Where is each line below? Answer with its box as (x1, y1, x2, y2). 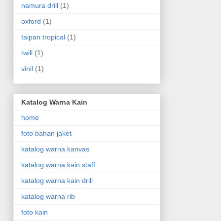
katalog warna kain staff (21, 161, 95, 169)
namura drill (21, 1, 58, 9)
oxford (21, 17, 41, 25)
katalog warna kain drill (21, 177, 93, 185)
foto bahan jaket (21, 129, 72, 138)
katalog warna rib (21, 192, 75, 201)
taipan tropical (21, 33, 65, 41)
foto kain (21, 208, 48, 217)
